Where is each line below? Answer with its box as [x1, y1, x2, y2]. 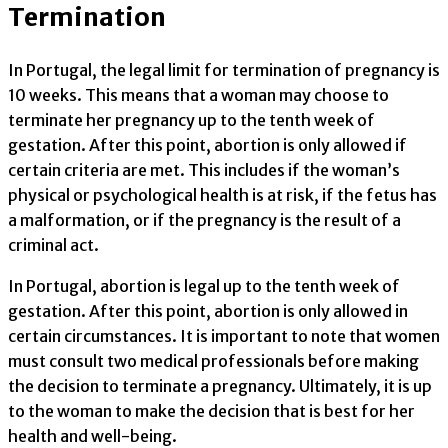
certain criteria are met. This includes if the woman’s [8, 160, 400, 181]
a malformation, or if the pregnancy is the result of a [8, 210, 401, 231]
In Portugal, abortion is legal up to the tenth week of [8, 276, 400, 297]
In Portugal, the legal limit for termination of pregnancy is [8, 60, 440, 81]
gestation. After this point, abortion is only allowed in [8, 301, 408, 322]
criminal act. [8, 235, 99, 256]
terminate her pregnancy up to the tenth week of [8, 110, 375, 131]
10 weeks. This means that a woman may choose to [8, 85, 389, 106]
